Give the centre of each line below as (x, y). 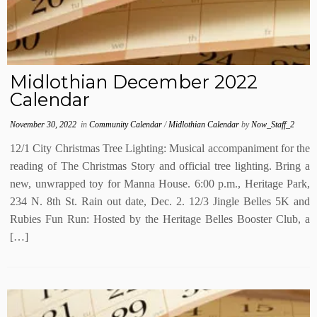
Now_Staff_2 (273, 125)
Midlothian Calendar (205, 125)
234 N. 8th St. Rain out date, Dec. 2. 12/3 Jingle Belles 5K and (160, 201)
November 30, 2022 (44, 125)
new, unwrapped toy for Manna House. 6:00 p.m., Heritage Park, (160, 184)
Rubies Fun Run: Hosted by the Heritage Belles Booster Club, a (160, 219)
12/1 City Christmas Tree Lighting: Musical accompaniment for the (160, 148)
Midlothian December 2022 (134, 82)
